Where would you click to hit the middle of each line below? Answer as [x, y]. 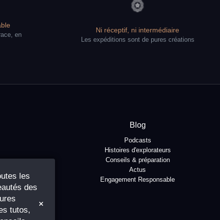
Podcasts [137, 140]
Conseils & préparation [137, 160]
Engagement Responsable [138, 179]
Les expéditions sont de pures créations [137, 40]
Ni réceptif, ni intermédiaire [137, 30]
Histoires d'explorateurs [137, 150]
